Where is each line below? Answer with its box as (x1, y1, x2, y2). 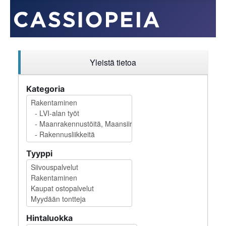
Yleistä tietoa (90, 56, 136, 68)
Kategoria (26, 84, 65, 94)
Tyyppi (26, 148, 52, 158)
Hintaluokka (26, 213, 75, 223)
